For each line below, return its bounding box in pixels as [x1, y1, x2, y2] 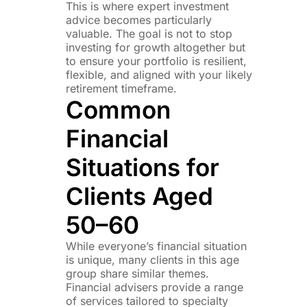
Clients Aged [66, 181, 214, 210]
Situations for [66, 152, 220, 182]
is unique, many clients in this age [66, 252, 240, 267]
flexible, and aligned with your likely [66, 67, 253, 82]
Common [66, 95, 171, 124]
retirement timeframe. [66, 81, 177, 95]
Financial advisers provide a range [66, 280, 244, 294]
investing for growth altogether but [66, 40, 246, 54]
